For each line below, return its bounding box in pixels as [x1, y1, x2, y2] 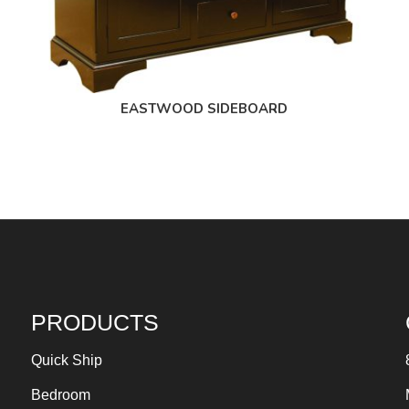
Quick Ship [31, 352, 102, 369]
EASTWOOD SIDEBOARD [120, 99, 288, 118]
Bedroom [31, 387, 90, 404]
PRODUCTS [31, 309, 159, 336]
